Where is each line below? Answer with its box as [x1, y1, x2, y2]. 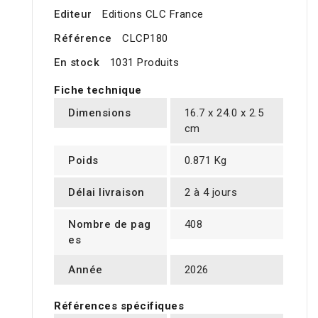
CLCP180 [122, 32, 168, 45]
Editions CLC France [102, 8, 204, 21]
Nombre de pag [68, 218, 151, 231]
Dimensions [68, 106, 131, 120]
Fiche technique [54, 84, 142, 97]
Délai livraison [68, 186, 145, 199]
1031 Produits [109, 56, 179, 70]
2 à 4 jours [184, 186, 237, 199]
